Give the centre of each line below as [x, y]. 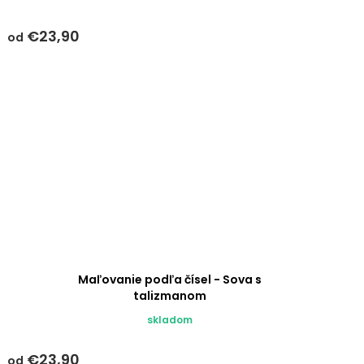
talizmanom [170, 296]
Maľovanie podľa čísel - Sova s [170, 280]
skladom [170, 320]
